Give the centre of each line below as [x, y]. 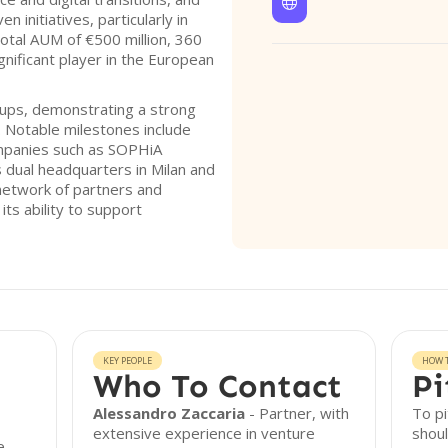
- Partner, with [297, 413]
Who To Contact [218, 386]
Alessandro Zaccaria [169, 413]
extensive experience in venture [204, 433]
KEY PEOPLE [128, 360]
